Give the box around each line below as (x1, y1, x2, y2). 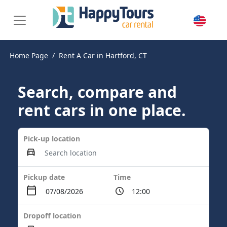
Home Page (10, 51, 48, 60)
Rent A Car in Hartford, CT (59, 51, 147, 60)
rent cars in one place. (18, 100, 186, 121)
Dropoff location (23, 211, 81, 220)
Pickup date (23, 172, 65, 182)
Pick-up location (23, 134, 80, 143)
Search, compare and (18, 82, 177, 102)
